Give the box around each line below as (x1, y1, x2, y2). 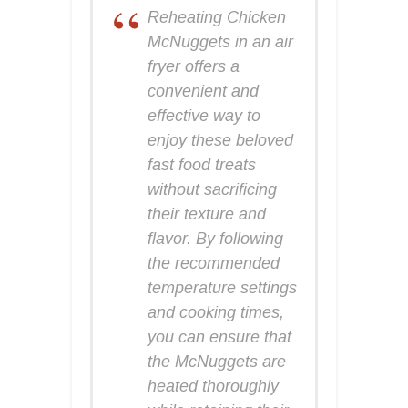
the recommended (148, 253, 280, 272)
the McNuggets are (148, 352, 286, 371)
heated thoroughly (148, 376, 279, 395)
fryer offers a (148, 56, 240, 76)
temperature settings (148, 278, 297, 297)
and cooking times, (148, 302, 284, 321)
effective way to (148, 106, 260, 125)
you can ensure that (148, 327, 291, 346)
